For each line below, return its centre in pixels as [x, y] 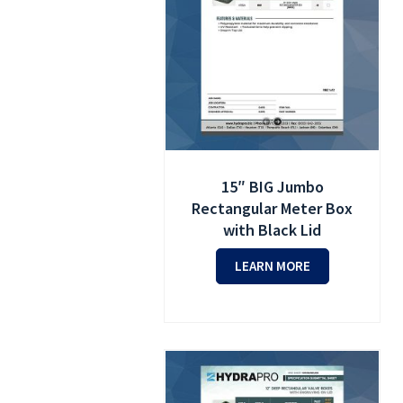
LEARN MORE [272, 265]
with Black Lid [273, 229]
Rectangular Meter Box [273, 208]
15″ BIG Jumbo [272, 186]
